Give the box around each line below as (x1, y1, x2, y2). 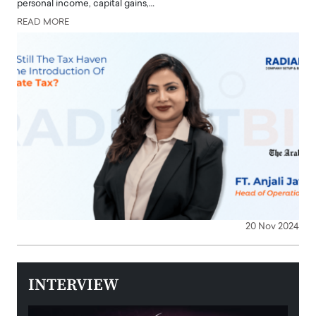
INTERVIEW (28, 275, 119, 296)
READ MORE (17, 18, 69, 27)
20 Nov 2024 (245, 222, 299, 232)
